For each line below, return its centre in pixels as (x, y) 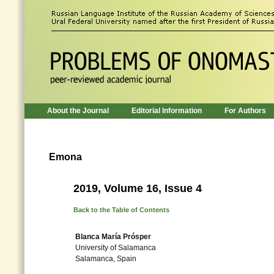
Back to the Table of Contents (121, 210)
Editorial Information (167, 111)
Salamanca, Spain (106, 259)
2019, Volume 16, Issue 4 (138, 188)
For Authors (245, 111)
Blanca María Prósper (113, 237)
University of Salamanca (116, 248)
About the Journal (78, 111)
